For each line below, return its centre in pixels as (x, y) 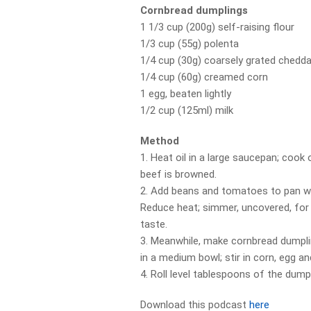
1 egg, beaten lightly (186, 94)
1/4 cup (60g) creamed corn (204, 77)
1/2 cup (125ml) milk (187, 110)
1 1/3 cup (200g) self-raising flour (218, 27)
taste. (154, 224)
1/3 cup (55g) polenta (190, 44)
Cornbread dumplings (194, 10)
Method (160, 141)
